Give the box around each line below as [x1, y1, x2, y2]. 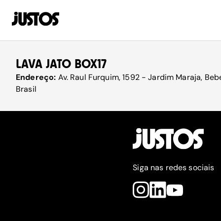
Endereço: [16, 72, 58, 82]
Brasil [16, 84, 37, 94]
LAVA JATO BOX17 [16, 57, 107, 71]
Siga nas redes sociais [133, 162, 215, 173]
